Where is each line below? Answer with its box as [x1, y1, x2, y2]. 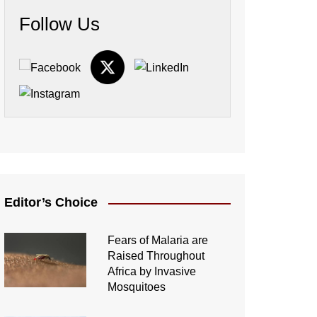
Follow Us [19, 13, 100, 35]
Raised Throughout [107, 250, 204, 263]
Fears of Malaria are [107, 234, 208, 247]
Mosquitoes [107, 281, 166, 294]
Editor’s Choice [4, 195, 98, 210]
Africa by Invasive [107, 265, 196, 278]
